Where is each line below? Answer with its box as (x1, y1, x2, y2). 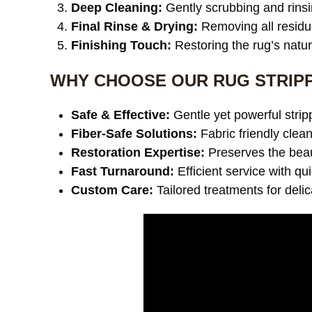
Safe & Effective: (71, 108, 170, 122)
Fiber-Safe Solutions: (71, 127, 197, 141)
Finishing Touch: (71, 38, 171, 52)
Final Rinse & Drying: (71, 19, 198, 33)
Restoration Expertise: (71, 146, 205, 159)
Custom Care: (71, 183, 153, 197)
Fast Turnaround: (71, 164, 174, 178)
